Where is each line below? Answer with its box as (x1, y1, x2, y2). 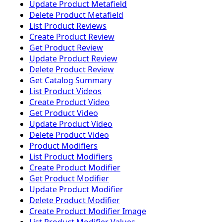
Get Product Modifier (29, 173, 109, 184)
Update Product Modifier (29, 184, 123, 195)
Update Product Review (29, 53, 117, 64)
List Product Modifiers (29, 151, 112, 163)
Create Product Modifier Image (29, 206, 146, 217)
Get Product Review (29, 42, 103, 54)
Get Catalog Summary (29, 75, 111, 86)
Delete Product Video (29, 129, 109, 141)
